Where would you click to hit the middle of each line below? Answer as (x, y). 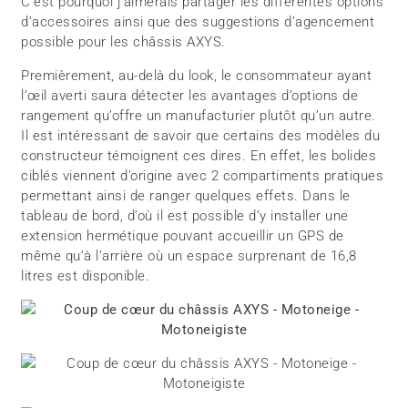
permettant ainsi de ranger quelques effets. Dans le (186, 195)
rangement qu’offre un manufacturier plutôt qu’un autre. (199, 115)
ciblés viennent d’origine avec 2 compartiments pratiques (203, 175)
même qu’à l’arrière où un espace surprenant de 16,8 (189, 255)
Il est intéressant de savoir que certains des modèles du (201, 135)
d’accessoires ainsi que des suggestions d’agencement (198, 21)
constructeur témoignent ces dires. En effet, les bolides (199, 155)
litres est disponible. (86, 275)
